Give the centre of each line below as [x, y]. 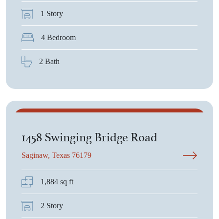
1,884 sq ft [57, 182]
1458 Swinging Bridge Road [89, 136]
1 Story [52, 13]
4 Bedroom [58, 37]
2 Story [52, 206]
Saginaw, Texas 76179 [56, 155]
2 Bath [49, 61]
